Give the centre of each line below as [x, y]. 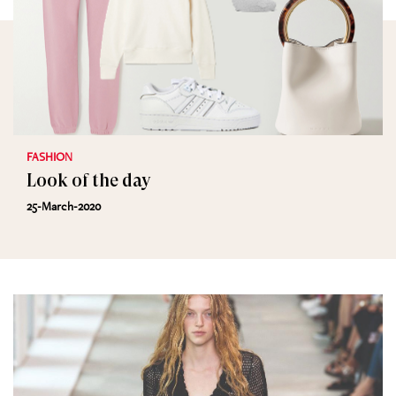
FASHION [49, 156]
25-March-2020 [64, 206]
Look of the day [89, 181]
